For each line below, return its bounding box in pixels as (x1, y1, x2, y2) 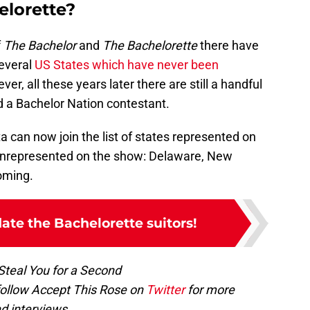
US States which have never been (32, 57, 219, 73)
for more (185, 282, 235, 298)
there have (200, 38, 259, 53)
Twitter (146, 282, 185, 298)
